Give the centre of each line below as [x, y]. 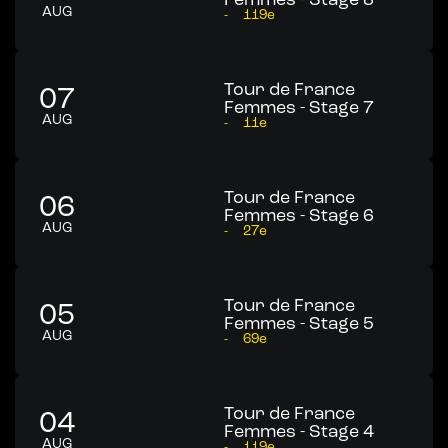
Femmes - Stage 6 [299, 215]
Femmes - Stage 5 [299, 323]
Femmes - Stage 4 [299, 431]
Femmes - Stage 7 [299, 107]
